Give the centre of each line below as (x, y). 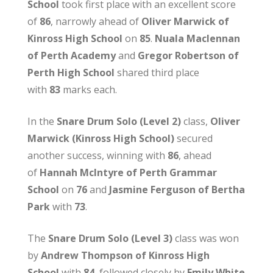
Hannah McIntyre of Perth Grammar (128, 172)
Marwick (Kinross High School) (101, 138)
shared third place (157, 72)
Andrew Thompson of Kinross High (125, 255)
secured (193, 138)
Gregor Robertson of (188, 55)
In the (42, 121)
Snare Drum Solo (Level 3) (110, 238)
